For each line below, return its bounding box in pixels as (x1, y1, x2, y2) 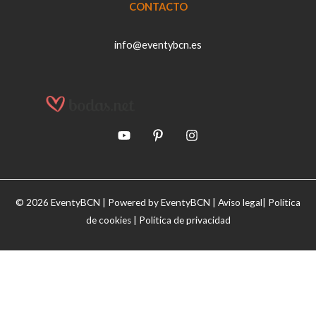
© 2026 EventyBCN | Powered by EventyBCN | (16, 196, 218, 208)
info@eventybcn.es (114, 39, 202, 51)
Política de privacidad (138, 214, 231, 226)
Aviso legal (218, 196, 262, 208)
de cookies (85, 214, 131, 226)
